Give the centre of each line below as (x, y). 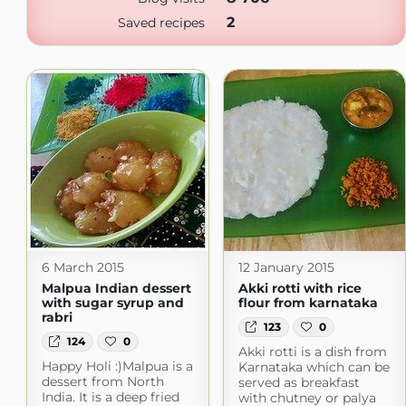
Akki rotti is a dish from (312, 352)
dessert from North (102, 382)
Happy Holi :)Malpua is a (117, 367)
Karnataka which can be (314, 367)
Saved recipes (161, 23)
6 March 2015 (82, 267)
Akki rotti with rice (300, 288)
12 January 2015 (286, 267)
